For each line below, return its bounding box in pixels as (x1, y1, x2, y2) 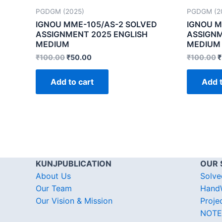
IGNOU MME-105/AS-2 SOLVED (36, 19, 157, 29)
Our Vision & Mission (36, 196, 112, 206)
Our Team (36, 183, 72, 193)
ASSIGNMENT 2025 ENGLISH (36, 29, 148, 39)
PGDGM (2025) (36, 7, 84, 15)
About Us (36, 171, 71, 181)
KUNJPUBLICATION (36, 159, 111, 168)
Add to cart (51, 76, 94, 87)
